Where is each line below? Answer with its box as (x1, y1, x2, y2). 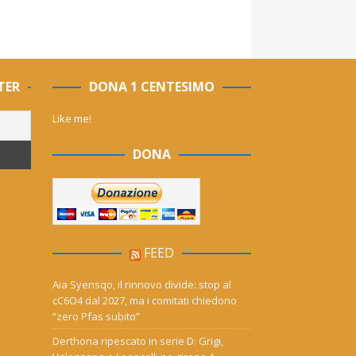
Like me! (52, 111, 92, 126)
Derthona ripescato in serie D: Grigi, (52, 334, 224, 349)
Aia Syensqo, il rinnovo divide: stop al (52, 277, 232, 292)
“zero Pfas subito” (52, 309, 141, 324)
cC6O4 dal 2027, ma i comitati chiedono (52, 293, 238, 308)
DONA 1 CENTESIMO (88, 78, 215, 96)
